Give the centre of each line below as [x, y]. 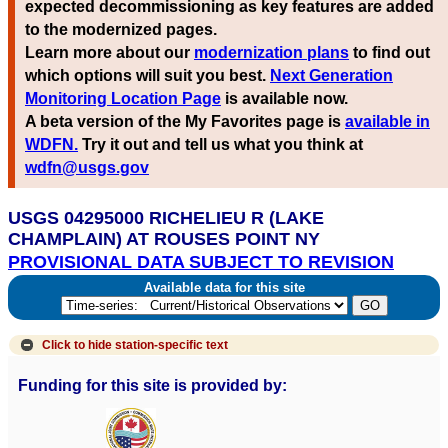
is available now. [284, 99]
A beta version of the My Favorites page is [185, 122]
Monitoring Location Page [123, 99]
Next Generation [331, 76]
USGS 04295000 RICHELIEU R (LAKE [166, 218]
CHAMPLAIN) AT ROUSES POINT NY [164, 239]
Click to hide [76, 345]
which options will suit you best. [147, 76]
